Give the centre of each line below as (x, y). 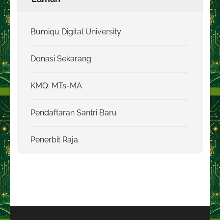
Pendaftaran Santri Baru (74, 112)
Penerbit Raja (54, 139)
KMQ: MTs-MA (56, 85)
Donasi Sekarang (61, 58)
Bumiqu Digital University (76, 31)
